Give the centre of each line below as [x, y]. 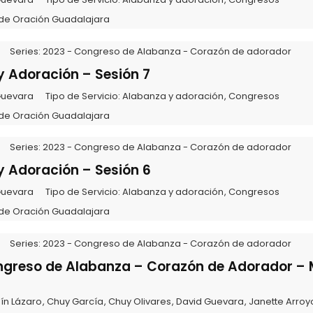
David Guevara [210, 301]
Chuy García [75, 301]
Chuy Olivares [139, 301]
